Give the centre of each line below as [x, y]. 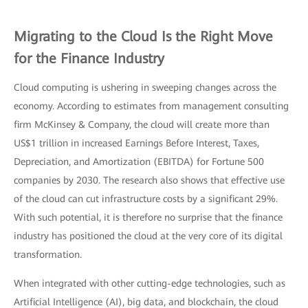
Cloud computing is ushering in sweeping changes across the [145, 87]
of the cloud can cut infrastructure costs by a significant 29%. [146, 199]
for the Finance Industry [89, 58]
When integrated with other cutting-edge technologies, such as [150, 283]
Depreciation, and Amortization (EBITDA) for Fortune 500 [139, 162]
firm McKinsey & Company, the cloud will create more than [142, 124]
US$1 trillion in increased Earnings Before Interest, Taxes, [136, 143]
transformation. [48, 254]
